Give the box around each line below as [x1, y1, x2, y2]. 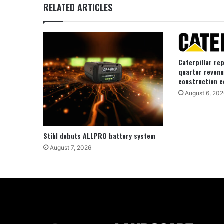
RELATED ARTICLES [43, 1, 112, 14]
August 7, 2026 [50, 143, 91, 151]
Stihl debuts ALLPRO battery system [43, 130, 155, 141]
